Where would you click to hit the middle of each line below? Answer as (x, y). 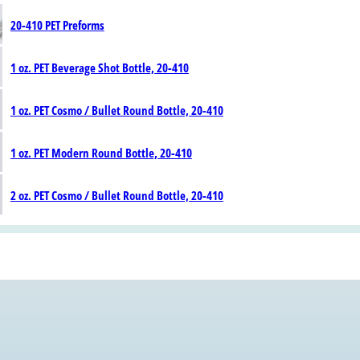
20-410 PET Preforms (57, 25)
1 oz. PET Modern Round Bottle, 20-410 (101, 153)
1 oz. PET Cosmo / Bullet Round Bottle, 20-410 (117, 110)
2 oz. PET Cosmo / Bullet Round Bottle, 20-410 (117, 196)
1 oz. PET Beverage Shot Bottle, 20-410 (99, 68)
